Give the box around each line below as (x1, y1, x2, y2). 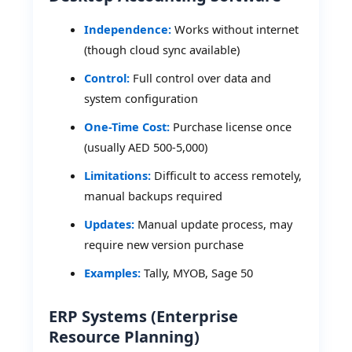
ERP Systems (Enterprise (49, 306, 239, 328)
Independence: (84, 21, 172, 38)
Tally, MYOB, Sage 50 (141, 265, 254, 281)
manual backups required (84, 188, 223, 204)
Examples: (84, 265, 141, 281)
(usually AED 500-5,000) (84, 139, 208, 156)
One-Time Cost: (84, 119, 170, 135)
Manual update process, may (134, 216, 293, 233)
